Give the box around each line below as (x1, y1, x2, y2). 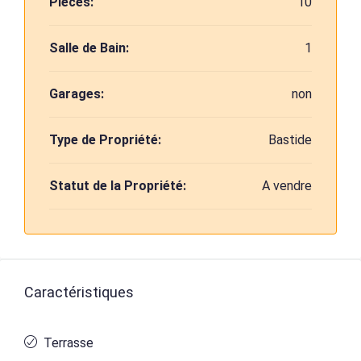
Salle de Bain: (49, 40, 129, 56)
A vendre (262, 178, 312, 193)
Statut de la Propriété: (49, 178, 186, 193)
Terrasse (44, 335, 93, 351)
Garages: (49, 86, 104, 102)
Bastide (268, 132, 312, 147)
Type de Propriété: (49, 132, 161, 147)
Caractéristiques (24, 284, 134, 301)
